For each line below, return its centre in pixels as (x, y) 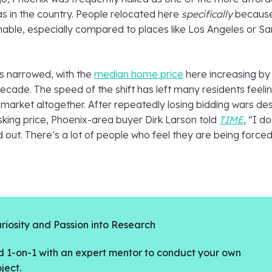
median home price (139, 74)
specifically (207, 14)
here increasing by (227, 74)
